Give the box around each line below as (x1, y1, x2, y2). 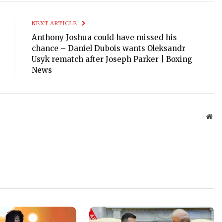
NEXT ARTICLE (32, 20, 79, 27)
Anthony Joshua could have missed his (32, 33, 177, 43)
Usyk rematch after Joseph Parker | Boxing (32, 55, 192, 64)
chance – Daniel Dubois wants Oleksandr (32, 44, 185, 54)
